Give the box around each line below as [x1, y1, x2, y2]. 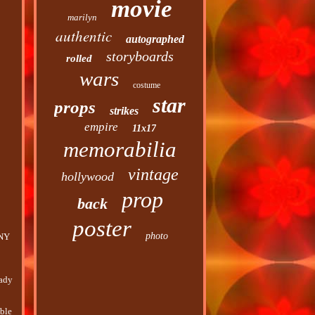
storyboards [106, 49, 174, 64]
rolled [66, 53, 93, 64]
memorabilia [63, 137, 177, 162]
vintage [128, 165, 179, 184]
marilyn [67, 12, 98, 22]
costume [133, 80, 161, 90]
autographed [126, 33, 185, 45]
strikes [110, 105, 139, 117]
